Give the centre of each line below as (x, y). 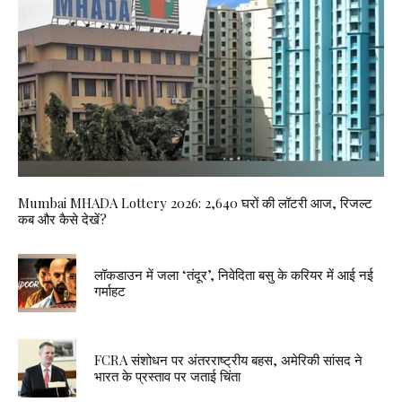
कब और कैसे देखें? (62, 218)
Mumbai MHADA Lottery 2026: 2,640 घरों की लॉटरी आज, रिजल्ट (195, 202)
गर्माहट (110, 291)
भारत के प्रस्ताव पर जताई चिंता (167, 376)
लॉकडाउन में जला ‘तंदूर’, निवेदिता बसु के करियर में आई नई (234, 275)
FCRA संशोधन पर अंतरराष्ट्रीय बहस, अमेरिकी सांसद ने (228, 360)
